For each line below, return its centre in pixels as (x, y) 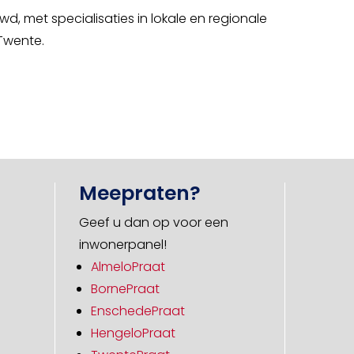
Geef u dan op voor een (153, 222)
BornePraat (125, 288)
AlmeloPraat (128, 266)
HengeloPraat (133, 333)
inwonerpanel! (122, 244)
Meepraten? (139, 193)
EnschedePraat (137, 311)
